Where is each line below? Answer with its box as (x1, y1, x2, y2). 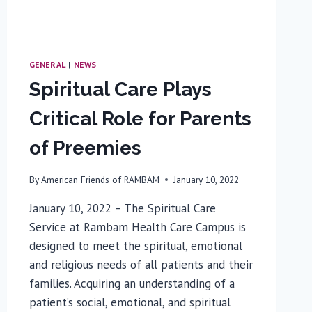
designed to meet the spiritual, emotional (29, 237, 242, 253)
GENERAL (29, 59, 66, 70)
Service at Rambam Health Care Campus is (29, 219, 246, 235)
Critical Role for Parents (29, 107, 251, 131)
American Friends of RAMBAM (40, 173, 159, 186)
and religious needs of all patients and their (29, 256, 253, 272)
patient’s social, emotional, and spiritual (29, 294, 231, 310)
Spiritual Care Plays (29, 78, 212, 102)
